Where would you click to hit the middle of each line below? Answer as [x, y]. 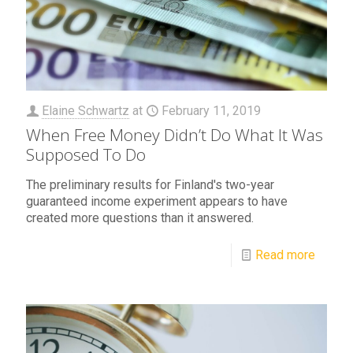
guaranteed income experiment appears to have [157, 202]
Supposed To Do [86, 155]
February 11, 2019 [211, 111]
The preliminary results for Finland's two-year [150, 185]
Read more [285, 255]
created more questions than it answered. [140, 218]
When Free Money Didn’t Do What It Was [175, 135]
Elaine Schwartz [85, 111]
